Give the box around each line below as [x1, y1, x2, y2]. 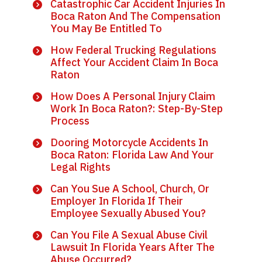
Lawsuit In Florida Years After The [50, 240, 215, 254]
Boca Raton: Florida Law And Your [50, 148, 214, 161]
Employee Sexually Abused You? [50, 206, 206, 220]
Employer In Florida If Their [50, 194, 183, 208]
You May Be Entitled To [50, 22, 162, 35]
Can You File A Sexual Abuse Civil [50, 228, 208, 242]
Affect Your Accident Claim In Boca [50, 56, 218, 69]
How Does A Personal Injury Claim [50, 89, 215, 103]
